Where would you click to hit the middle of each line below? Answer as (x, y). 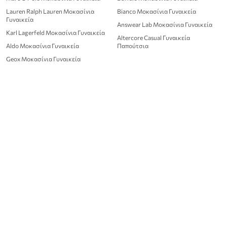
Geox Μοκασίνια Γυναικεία (43, 59)
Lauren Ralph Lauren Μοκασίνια (50, 11)
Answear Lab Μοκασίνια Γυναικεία (165, 24)
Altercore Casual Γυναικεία (154, 37)
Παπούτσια (133, 45)
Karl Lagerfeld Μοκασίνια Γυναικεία (55, 32)
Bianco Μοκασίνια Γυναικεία (157, 11)
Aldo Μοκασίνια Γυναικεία (43, 45)
